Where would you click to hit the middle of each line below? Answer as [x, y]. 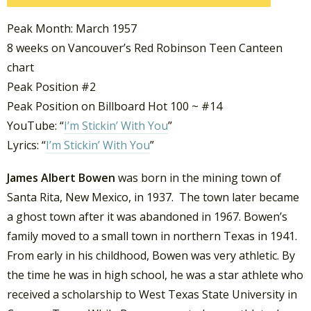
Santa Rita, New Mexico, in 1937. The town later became [153, 197]
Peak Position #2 [51, 86]
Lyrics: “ [26, 145]
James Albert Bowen [61, 177]
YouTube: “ [35, 125]
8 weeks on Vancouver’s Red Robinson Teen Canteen [145, 48]
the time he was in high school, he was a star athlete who [155, 275]
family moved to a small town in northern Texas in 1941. [152, 236]
